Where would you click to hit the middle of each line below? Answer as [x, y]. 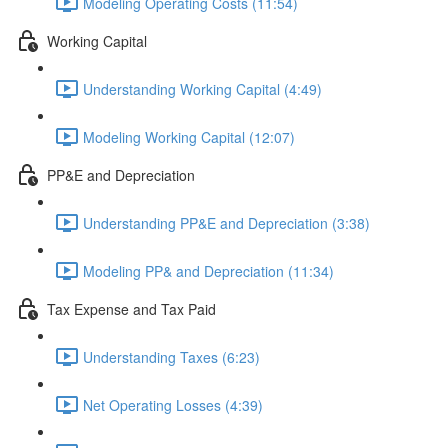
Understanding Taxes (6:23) [171, 356]
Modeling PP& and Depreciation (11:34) [208, 270]
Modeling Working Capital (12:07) [189, 136]
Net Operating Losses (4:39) [173, 404]
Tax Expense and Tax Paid [131, 308]
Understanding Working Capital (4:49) [202, 88]
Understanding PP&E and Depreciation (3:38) [226, 222]
